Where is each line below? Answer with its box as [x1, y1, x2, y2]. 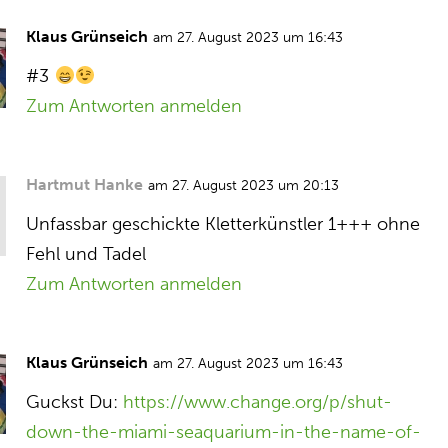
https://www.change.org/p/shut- [123, 391, 393, 413]
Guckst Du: [26, 391, 124, 413]
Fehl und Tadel [26, 243, 147, 265]
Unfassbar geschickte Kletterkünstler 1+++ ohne [26, 213, 421, 235]
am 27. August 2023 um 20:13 [148, 177, 340, 194]
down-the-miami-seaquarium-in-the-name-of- [26, 421, 422, 443]
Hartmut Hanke [26, 175, 144, 194]
